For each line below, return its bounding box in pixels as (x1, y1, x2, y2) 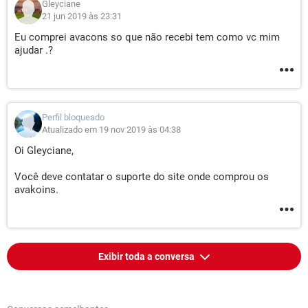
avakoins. (14, 184, 58, 196)
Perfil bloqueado (42, 112, 104, 122)
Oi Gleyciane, (14, 144, 74, 157)
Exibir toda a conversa (98, 251, 197, 262)
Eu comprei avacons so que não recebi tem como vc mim (14, 31, 280, 43)
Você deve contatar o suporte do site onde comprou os (14, 170, 269, 183)
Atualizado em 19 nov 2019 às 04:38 (42, 124, 181, 135)
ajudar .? (14, 44, 53, 56)
